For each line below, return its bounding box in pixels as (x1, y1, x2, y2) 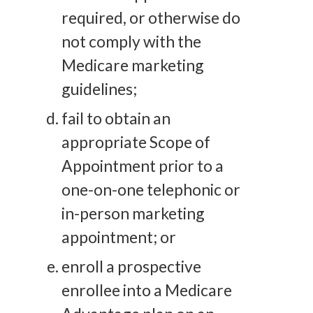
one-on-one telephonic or (61, 179, 240, 199)
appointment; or (61, 226, 176, 247)
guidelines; (61, 78, 137, 99)
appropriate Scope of (61, 131, 210, 152)
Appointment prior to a (61, 155, 224, 175)
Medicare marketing (61, 54, 204, 75)
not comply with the (61, 31, 201, 51)
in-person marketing (61, 203, 205, 223)
